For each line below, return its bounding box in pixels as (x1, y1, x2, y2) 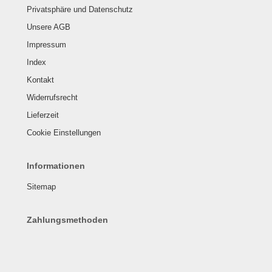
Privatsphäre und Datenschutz (27, 5, 133, 14)
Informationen (27, 161, 85, 171)
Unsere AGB (27, 22, 70, 32)
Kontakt (27, 75, 54, 84)
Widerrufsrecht (27, 93, 78, 102)
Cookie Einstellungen (27, 128, 101, 137)
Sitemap (27, 182, 56, 191)
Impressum (27, 40, 66, 49)
